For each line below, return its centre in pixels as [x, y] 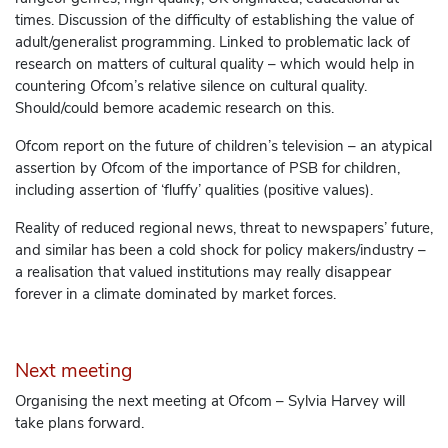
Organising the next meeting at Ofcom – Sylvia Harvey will [210, 401]
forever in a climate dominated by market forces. [175, 294]
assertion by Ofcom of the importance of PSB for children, [207, 168]
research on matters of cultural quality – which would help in [215, 64]
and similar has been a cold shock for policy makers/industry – [220, 250]
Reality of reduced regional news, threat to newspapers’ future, [224, 228]
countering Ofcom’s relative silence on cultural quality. [191, 86]
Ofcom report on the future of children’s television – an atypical [223, 146]
